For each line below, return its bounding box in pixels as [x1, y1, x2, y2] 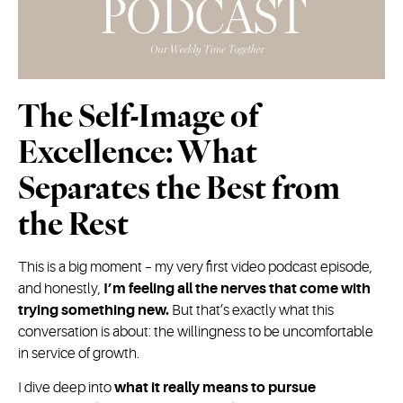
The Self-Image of [18, 95, 261, 137]
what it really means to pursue [114, 380, 316, 397]
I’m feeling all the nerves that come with [103, 281, 371, 298]
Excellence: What [18, 131, 257, 173]
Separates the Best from [18, 167, 340, 209]
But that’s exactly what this [169, 302, 334, 319]
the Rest [18, 203, 129, 245]
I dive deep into [18, 380, 114, 397]
